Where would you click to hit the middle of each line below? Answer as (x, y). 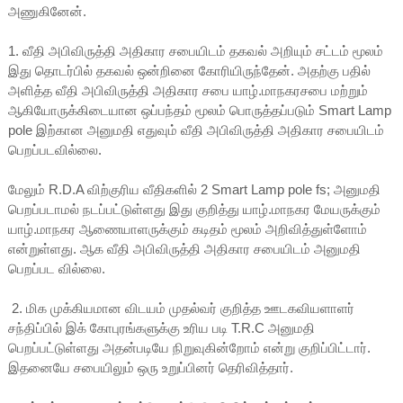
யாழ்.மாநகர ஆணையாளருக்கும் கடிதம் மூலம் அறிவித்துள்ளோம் (187, 229)
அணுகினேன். (47, 12)
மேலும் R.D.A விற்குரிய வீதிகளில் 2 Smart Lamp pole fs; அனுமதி (194, 190)
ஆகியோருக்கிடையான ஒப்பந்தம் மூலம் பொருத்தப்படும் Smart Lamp (199, 111)
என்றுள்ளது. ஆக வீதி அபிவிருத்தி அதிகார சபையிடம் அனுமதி (184, 249)
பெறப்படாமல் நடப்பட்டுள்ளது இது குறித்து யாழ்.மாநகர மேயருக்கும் (194, 210)
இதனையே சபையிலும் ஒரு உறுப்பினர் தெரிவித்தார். (150, 368)
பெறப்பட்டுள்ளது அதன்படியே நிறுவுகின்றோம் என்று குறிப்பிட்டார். (189, 348)
